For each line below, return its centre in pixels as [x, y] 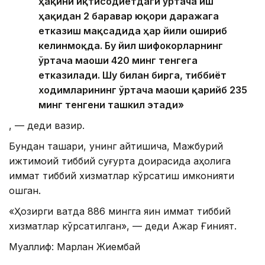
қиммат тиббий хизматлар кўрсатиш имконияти [122, 175]
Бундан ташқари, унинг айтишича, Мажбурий [116, 146]
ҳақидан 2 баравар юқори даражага [129, 16]
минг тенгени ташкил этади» [111, 104]
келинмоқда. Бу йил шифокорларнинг [131, 45]
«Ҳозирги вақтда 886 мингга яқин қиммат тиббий [120, 211]
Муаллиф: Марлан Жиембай [75, 246]
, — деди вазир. [47, 125]
